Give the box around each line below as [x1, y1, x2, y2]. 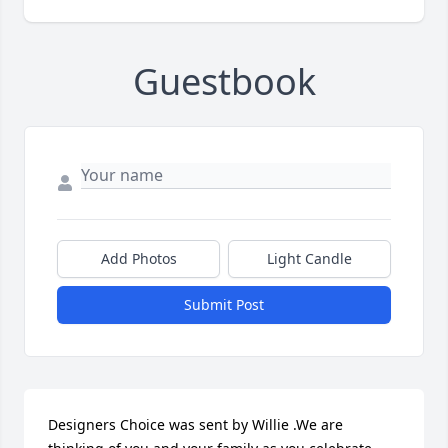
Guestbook [132, 57, 316, 107]
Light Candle [267, 249, 352, 269]
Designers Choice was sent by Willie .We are [48, 415, 343, 435]
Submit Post [184, 295, 264, 315]
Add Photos [100, 249, 177, 269]
